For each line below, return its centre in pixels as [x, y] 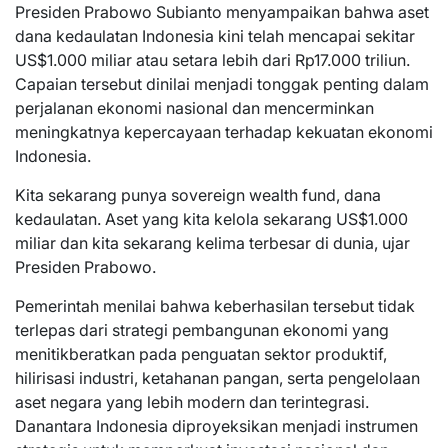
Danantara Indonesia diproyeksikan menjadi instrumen [216, 425]
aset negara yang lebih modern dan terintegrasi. [192, 401]
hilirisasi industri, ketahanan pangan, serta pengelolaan [217, 377]
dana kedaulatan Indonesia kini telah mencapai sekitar [215, 35]
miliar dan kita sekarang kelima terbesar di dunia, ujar [212, 242]
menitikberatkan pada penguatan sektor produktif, [201, 353]
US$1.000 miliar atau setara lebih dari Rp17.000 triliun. [212, 59]
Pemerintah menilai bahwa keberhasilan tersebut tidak [215, 305]
